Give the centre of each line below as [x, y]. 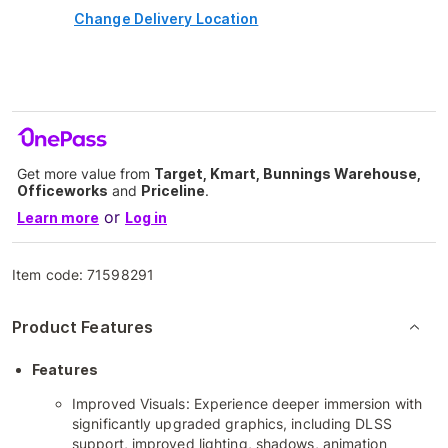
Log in [146, 217]
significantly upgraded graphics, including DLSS [232, 423]
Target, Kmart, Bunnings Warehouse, [287, 173]
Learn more [58, 217]
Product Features [83, 326]
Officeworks [62, 190]
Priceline [173, 190]
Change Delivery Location [166, 18]
